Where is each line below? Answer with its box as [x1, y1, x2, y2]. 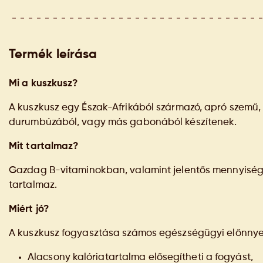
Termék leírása [9, 48, 97, 61]
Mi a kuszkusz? [9, 79, 78, 89]
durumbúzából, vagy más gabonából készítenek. [9, 117, 237, 127]
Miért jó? [9, 204, 49, 214]
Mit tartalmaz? [9, 141, 79, 151]
